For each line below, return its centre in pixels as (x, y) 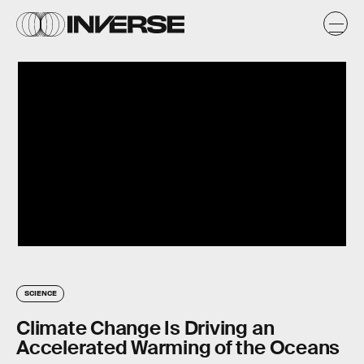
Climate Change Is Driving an (145, 328)
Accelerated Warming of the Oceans (178, 348)
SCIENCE (41, 293)
